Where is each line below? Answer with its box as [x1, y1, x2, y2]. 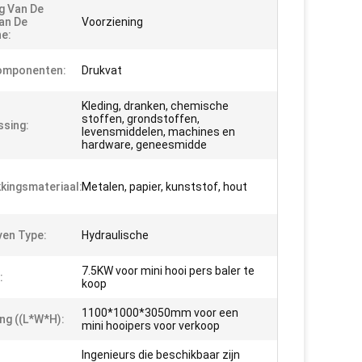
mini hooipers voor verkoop [82, 319, 220, 332]
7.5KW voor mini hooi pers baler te [82, 264, 255, 277]
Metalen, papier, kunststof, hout [82, 180, 247, 193]
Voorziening [82, 15, 143, 28]
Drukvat [82, 64, 122, 77]
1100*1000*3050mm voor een [82, 306, 238, 319]
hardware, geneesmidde [82, 138, 207, 151]
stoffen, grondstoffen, [82, 112, 200, 125]
